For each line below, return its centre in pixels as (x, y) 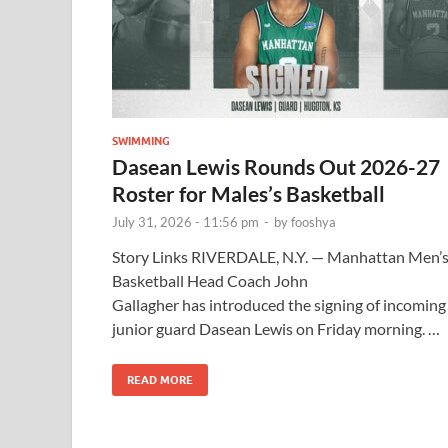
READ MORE (160, 379)
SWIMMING (141, 140)
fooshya (313, 221)
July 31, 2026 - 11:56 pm (185, 221)
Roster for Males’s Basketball (248, 193)
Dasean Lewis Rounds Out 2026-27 (276, 166)
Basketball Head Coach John (210, 280)
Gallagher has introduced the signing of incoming (279, 304)
